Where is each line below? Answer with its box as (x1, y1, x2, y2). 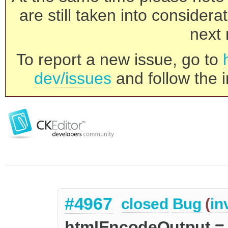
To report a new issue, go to (16, 50, 223, 69)
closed (121, 195, 168, 213)
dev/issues (34, 69, 111, 88)
